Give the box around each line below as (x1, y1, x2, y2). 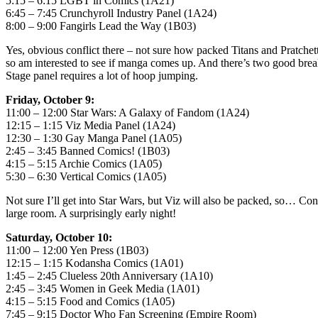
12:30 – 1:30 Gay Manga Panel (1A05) (6, 132, 182, 145)
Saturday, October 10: (6, 231, 112, 244)
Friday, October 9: (6, 94, 94, 106)
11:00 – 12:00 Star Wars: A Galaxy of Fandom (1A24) (6, 106, 249, 119)
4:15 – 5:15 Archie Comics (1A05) (6, 158, 162, 170)
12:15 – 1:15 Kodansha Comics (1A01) (6, 257, 183, 270)
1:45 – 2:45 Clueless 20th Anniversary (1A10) (6, 270, 213, 283)
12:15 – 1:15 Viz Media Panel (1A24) (6, 119, 175, 132)
